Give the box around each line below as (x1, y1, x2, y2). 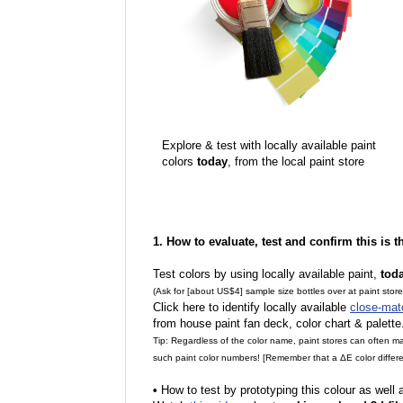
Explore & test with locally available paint (162, 139, 376, 152)
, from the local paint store (228, 155, 364, 168)
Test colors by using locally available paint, (153, 267, 381, 281)
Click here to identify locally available (153, 300, 350, 314)
